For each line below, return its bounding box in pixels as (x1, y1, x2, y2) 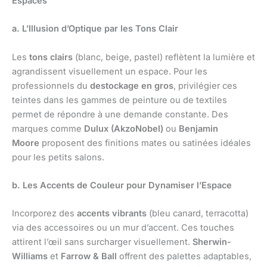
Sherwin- (193, 237, 231, 248)
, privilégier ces (173, 80, 237, 91)
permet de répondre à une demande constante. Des (12, 108, 228, 120)
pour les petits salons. (12, 151, 104, 163)
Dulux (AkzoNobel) (84, 123, 163, 134)
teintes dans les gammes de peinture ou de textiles (12, 94, 227, 105)
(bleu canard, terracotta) (147, 208, 249, 219)
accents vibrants (77, 208, 147, 219)
